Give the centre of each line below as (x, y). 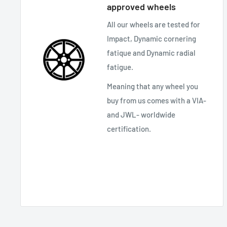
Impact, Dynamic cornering (152, 38)
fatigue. (120, 67)
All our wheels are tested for (154, 24)
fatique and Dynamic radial (151, 52)
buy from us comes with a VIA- (157, 101)
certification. (129, 129)
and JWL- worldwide (141, 115)
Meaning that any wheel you (153, 86)
